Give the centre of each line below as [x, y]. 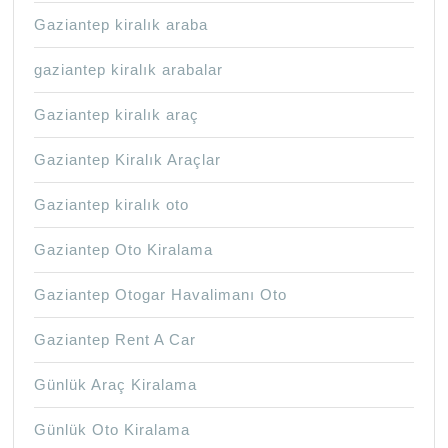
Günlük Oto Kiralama [112, 430]
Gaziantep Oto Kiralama [124, 250]
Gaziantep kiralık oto [112, 205]
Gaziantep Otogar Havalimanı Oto [161, 295]
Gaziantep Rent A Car [115, 340]
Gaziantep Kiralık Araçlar [128, 160]
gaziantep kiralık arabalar [129, 70]
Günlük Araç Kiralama [116, 385]
